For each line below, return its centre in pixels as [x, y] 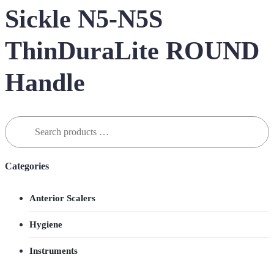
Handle [45, 83]
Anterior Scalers [62, 198]
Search [17, 121]
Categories [27, 166]
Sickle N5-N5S [84, 19]
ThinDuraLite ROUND [132, 51]
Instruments [54, 250]
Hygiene [46, 224]
